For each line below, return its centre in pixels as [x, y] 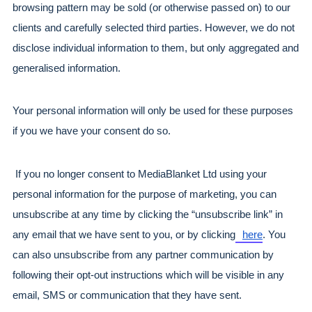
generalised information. [67, 68]
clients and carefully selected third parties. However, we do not [154, 28]
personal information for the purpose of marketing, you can [145, 194]
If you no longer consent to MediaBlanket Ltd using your [140, 174]
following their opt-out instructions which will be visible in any [148, 275]
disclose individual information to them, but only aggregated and [156, 48]
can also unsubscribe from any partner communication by [143, 255]
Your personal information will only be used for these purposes [153, 111]
